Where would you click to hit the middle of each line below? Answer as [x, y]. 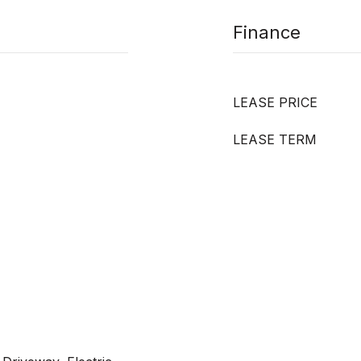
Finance [267, 32]
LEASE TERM [275, 139]
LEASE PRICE [275, 102]
